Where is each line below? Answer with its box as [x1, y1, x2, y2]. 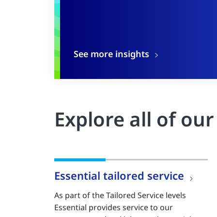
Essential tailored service [54, 168, 184, 183]
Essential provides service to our [54, 202, 173, 213]
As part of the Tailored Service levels [54, 190, 186, 201]
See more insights [74, 47, 149, 60]
